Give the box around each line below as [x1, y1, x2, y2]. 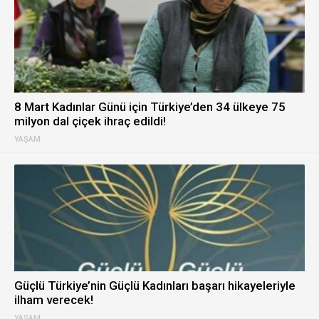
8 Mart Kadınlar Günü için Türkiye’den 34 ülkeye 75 [14, 100, 286, 114]
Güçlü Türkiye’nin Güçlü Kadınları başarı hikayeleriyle [14, 278, 296, 293]
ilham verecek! [14, 293, 93, 307]
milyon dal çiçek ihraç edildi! [14, 114, 166, 128]
